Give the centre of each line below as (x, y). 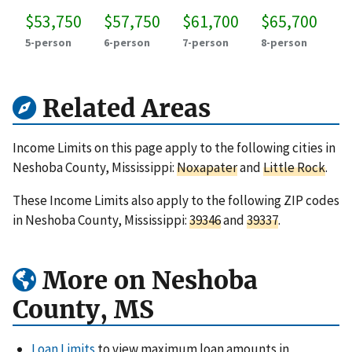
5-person (48, 42)
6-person (127, 42)
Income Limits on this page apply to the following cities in (174, 147)
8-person (284, 42)
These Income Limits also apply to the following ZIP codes (176, 200)
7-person (205, 42)
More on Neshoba (147, 281)
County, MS (83, 310)
